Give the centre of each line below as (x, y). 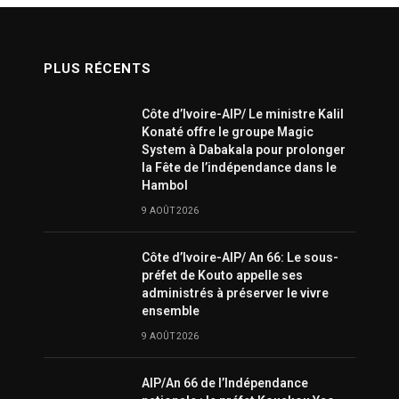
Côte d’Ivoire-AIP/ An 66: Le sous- (240, 258)
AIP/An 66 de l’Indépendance (225, 383)
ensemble (171, 311)
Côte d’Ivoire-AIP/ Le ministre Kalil (243, 114)
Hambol (165, 186)
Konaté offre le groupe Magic (228, 132)
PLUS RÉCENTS (98, 69)
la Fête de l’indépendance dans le (239, 168)
